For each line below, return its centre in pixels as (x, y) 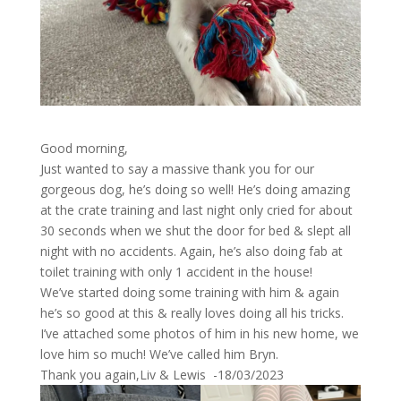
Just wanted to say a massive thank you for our (177, 168)
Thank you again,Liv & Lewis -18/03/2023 (162, 374)
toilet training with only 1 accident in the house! (176, 271)
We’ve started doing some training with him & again (189, 292)
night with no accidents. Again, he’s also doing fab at (191, 251)
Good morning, (84, 148)
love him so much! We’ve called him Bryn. (159, 354)
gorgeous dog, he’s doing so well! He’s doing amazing (195, 189)
